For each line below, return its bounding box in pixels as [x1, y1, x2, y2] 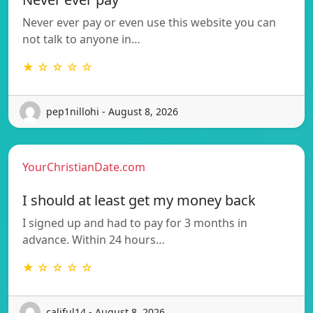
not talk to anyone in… [22, 31, 140, 47]
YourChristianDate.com [22, 159, 145, 175]
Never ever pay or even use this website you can [22, 14, 276, 30]
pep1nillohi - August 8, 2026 [46, 105, 178, 119]
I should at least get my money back [22, 190, 256, 210]
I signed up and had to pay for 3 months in [22, 214, 247, 231]
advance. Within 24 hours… [22, 231, 165, 247]
